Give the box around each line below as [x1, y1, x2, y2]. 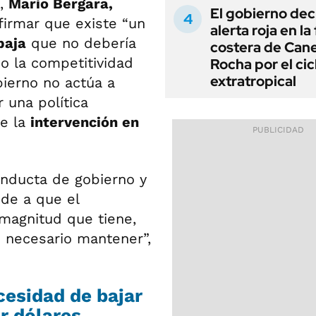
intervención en [30, 114, 139, 130]
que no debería [26, 35, 136, 51]
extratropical [210, 72, 296, 90]
